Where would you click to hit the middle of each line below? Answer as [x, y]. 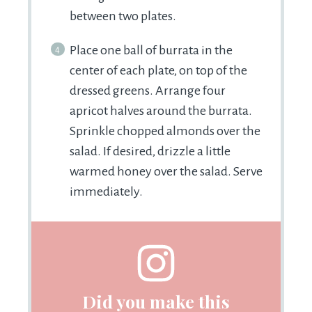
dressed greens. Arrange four [148, 90]
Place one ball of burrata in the [151, 50]
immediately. [106, 191]
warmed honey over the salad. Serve [166, 171]
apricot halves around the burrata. [161, 110]
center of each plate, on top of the [158, 70]
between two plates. [123, 16]
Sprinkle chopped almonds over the [165, 131]
